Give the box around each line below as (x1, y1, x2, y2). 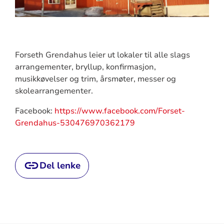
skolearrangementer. (14, 85, 93, 96)
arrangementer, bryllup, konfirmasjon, (14, 61, 156, 72)
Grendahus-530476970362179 (14, 117, 135, 128)
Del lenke (39, 159, 80, 171)
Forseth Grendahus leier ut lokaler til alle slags (14, 49, 190, 60)
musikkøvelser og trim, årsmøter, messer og (14, 73, 176, 84)
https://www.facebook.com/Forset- (54, 105, 185, 116)
